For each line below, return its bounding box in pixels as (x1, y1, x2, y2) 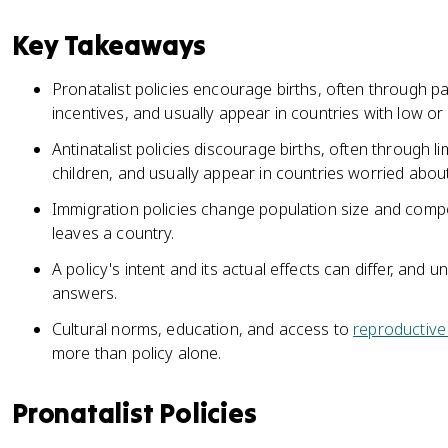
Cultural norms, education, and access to (52, 318, 354, 340)
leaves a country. (52, 222, 175, 244)
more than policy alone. (52, 342, 222, 364)
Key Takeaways (12, 28, 207, 62)
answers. (52, 282, 118, 304)
